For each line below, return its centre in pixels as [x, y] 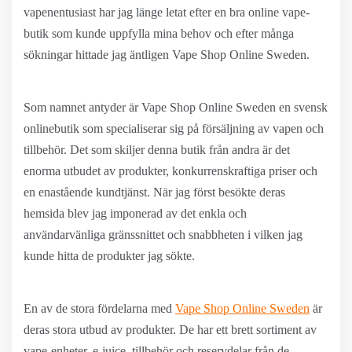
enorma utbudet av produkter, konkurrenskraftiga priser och [170, 171]
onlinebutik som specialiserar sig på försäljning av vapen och [174, 128]
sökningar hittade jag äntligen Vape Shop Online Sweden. [167, 55]
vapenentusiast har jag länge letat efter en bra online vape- [167, 12]
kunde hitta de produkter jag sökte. [109, 256]
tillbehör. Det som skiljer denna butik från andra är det [157, 150]
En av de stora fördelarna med [99, 308]
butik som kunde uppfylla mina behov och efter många [159, 33]
